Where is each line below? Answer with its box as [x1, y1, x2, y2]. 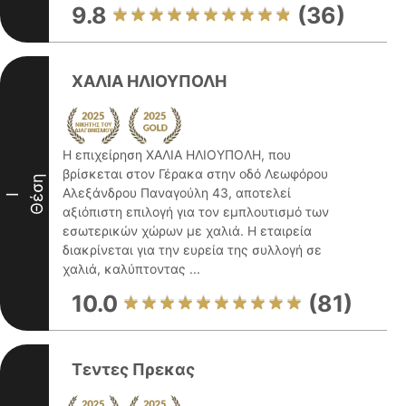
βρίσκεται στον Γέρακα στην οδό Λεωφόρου [63, 166, 328, 181]
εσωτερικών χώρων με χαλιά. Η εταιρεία [63, 223, 312, 238]
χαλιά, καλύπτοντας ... [63, 261, 200, 276]
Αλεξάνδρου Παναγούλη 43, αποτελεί [63, 185, 291, 200]
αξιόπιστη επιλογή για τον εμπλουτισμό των [63, 204, 329, 219]
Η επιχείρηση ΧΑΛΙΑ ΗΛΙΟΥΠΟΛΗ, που [63, 147, 291, 162]
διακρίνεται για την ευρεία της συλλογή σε [63, 242, 322, 257]
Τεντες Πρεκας [72, 360, 195, 379]
